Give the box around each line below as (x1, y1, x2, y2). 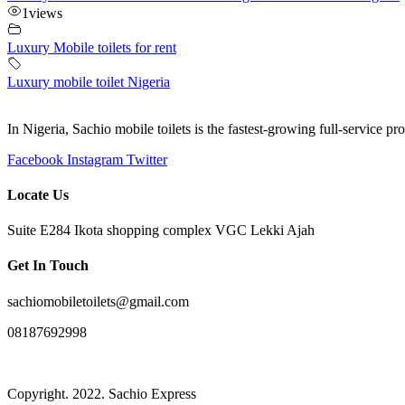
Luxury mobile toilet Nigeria (7, 73, 170, 89)
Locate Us (7, 186, 69, 202)
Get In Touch (7, 258, 89, 274)
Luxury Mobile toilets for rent (7, 39, 176, 55)
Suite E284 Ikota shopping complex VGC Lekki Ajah (7, 222, 315, 239)
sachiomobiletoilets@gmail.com (7, 293, 189, 309)
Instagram (67, 151, 123, 167)
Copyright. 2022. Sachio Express (7, 385, 196, 401)
